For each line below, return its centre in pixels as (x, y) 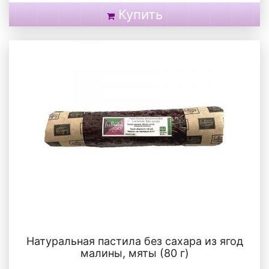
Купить (140, 14)
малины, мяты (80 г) (134, 253)
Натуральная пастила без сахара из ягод (134, 241)
